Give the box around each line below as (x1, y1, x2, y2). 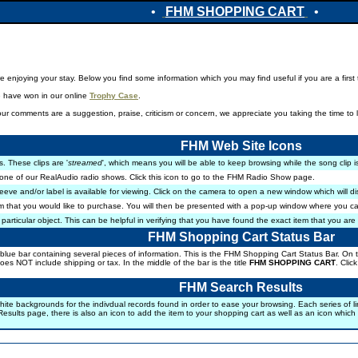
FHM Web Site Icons (180, 139, 302, 153)
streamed (68, 158, 102, 167)
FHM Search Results (179, 280, 303, 294)
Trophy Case (89, 91, 138, 100)
